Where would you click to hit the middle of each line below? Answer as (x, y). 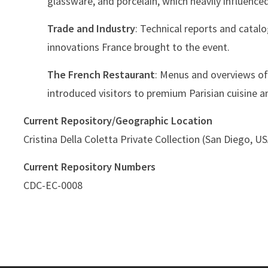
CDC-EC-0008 (53, 185)
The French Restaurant (101, 75)
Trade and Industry (91, 29)
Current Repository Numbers (89, 167)
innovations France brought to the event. (138, 47)
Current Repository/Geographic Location (118, 121)
